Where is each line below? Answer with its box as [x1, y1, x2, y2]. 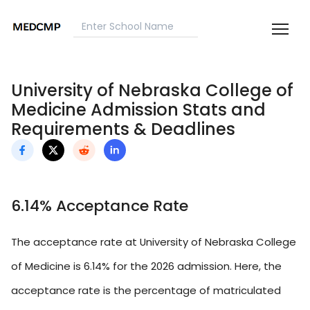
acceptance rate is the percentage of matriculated [11, 283, 281, 298]
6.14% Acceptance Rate [11, 195, 188, 217]
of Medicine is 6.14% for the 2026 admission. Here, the [11, 259, 282, 274]
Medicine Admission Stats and [11, 98, 266, 122]
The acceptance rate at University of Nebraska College [11, 235, 296, 250]
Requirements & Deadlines [11, 118, 235, 141]
